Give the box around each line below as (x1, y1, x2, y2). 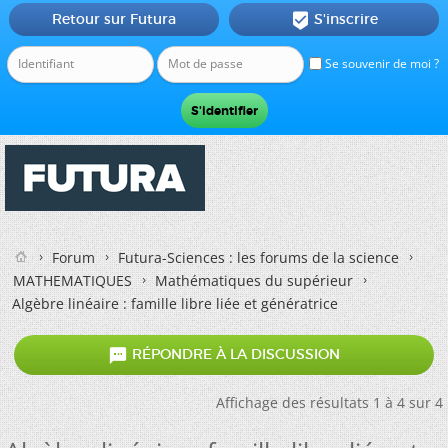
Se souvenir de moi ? (322, 55, 439, 72)
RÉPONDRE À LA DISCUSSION (128, 345, 340, 364)
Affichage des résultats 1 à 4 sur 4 (216, 393, 443, 412)
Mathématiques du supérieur (155, 271, 353, 290)
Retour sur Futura (51, 10, 176, 28)
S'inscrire (313, 10, 378, 28)
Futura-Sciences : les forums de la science (118, 248, 399, 267)
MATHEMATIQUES (13, 271, 132, 290)
